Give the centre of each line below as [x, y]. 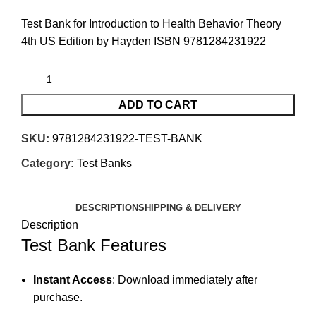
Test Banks [104, 163]
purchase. [58, 297]
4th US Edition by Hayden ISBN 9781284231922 [144, 41]
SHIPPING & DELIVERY [189, 207]
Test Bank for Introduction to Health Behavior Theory [151, 23]
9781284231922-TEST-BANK [127, 138]
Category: [48, 163]
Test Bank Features [94, 245]
